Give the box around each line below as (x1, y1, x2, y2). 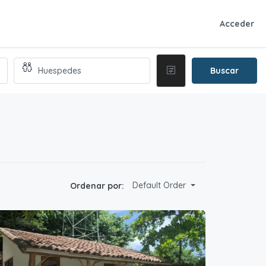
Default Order (132, 180, 186, 191)
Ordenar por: (69, 180, 124, 191)
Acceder (220, 18, 254, 29)
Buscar (210, 65, 239, 76)
